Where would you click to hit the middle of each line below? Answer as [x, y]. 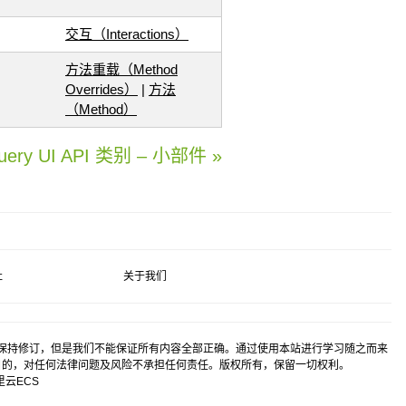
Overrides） [101, 89]
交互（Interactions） [126, 34]
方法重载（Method [121, 69]
